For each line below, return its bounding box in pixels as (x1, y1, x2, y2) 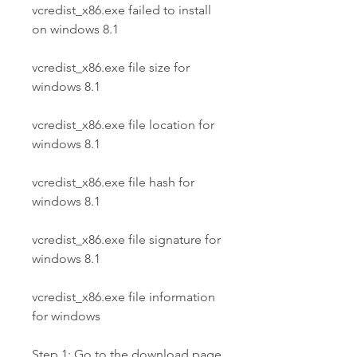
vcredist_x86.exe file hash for (32, 175, 194, 190)
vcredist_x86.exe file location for (32, 117, 214, 132)
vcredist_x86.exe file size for (32, 60, 190, 75)
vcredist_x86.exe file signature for (32, 232, 221, 247)
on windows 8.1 (32, 22, 122, 37)
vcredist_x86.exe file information (32, 289, 215, 304)
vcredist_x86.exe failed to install (32, 2, 211, 18)
